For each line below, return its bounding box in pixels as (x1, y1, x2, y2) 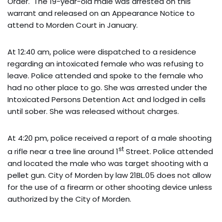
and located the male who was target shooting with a (7, 158, 208, 168)
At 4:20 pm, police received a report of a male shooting (7, 132, 212, 143)
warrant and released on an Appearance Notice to (7, 7, 195, 18)
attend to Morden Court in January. (7, 19, 138, 30)
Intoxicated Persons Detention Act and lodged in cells (7, 94, 206, 105)
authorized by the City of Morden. (7, 193, 131, 204)
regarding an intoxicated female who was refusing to (7, 58, 204, 69)
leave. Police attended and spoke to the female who (7, 70, 203, 81)
